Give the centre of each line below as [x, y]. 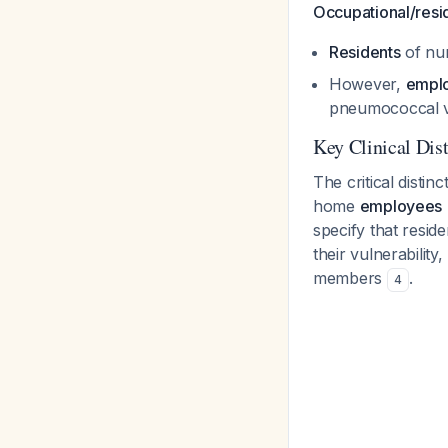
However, [367, 84]
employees [401, 206]
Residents [365, 52]
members [350, 278]
